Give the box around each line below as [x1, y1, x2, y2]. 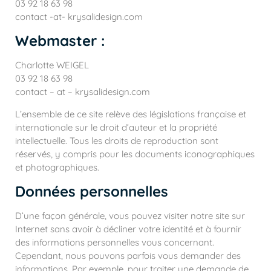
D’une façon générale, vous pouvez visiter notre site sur [15, 209, 245, 221]
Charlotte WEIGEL [15, 59, 89, 71]
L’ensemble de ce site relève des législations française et [15, 108, 246, 120]
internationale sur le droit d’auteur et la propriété [15, 121, 217, 133]
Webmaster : [15, 31, 105, 50]
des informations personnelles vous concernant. [15, 236, 214, 248]
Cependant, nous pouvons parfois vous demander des [15, 249, 241, 261]
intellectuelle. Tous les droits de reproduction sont [15, 134, 218, 146]
